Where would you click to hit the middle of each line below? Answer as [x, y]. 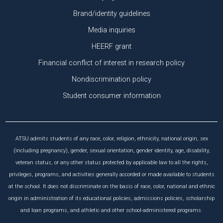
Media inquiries [111, 30]
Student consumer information [111, 96]
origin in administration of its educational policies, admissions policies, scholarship [111, 198]
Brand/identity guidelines [111, 13]
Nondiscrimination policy [111, 79]
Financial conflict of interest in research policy [111, 63]
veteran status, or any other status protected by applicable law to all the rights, [111, 162]
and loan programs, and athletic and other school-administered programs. [111, 210]
